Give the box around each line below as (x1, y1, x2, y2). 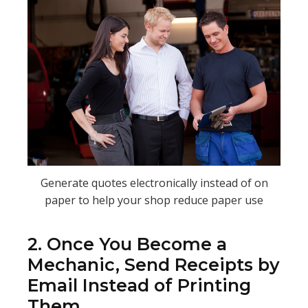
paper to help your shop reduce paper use (45, 192, 263, 208)
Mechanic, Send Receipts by (27, 254, 280, 276)
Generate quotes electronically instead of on (40, 175, 268, 191)
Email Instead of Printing (27, 275, 251, 296)
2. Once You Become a (27, 234, 227, 255)
